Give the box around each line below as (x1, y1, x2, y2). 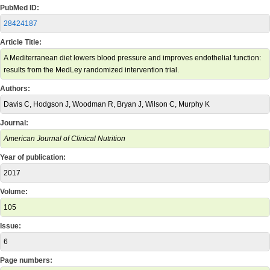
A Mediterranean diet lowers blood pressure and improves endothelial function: (4, 54, 261, 62)
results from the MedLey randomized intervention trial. (4, 66, 179, 74)
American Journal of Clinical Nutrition (4, 134, 125, 143)
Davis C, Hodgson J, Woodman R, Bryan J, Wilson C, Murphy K (4, 100, 210, 108)
